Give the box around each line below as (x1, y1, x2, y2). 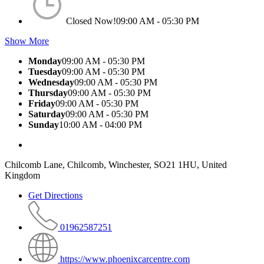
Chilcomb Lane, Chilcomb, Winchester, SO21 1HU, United (5, 159, 227, 170)
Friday (28, 98, 55, 108)
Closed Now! (66, 15, 116, 26)
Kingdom (5, 170, 40, 180)
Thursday (28, 87, 68, 98)
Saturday (28, 108, 65, 119)
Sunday (28, 119, 59, 130)
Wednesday (28, 77, 74, 87)
